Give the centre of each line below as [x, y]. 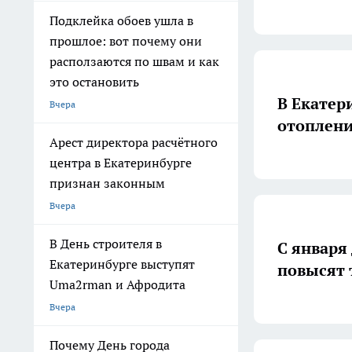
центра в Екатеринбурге [121, 163]
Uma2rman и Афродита [117, 284]
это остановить [94, 82]
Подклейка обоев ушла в [121, 20]
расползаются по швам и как [134, 61]
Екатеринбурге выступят [122, 264]
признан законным [107, 183]
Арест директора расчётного [134, 142]
